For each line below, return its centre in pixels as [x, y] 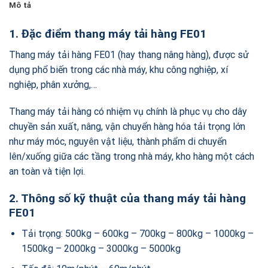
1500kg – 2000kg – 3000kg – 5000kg [101, 248]
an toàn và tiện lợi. [47, 172]
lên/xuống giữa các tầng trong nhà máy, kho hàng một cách [132, 157]
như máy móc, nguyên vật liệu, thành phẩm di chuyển [118, 142]
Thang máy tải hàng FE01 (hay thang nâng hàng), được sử [129, 54]
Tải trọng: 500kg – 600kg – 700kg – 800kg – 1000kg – [137, 233]
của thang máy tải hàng [183, 199]
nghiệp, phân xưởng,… [53, 84]
